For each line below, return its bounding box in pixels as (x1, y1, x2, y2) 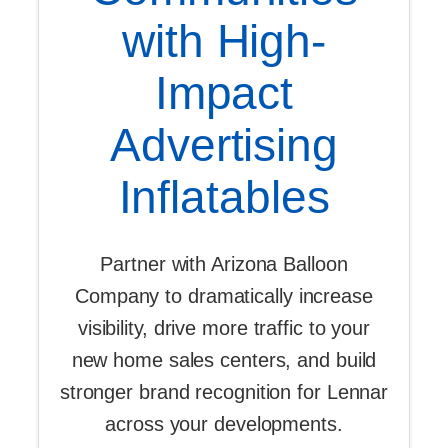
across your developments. (105, 413, 343, 436)
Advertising (110, 119, 338, 172)
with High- (122, 15, 326, 68)
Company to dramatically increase (75, 285, 373, 308)
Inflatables (118, 171, 330, 224)
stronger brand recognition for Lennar (59, 381, 389, 404)
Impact (154, 67, 294, 120)
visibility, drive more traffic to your (77, 317, 371, 340)
